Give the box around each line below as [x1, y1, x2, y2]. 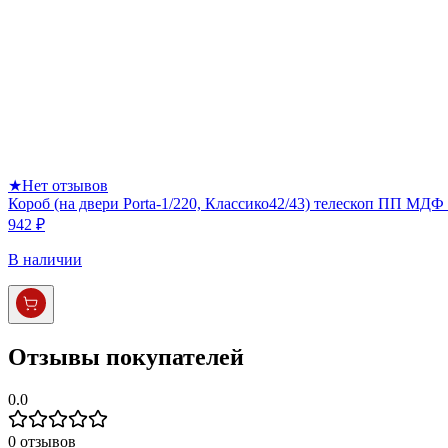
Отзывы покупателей [8, 344, 244, 371]
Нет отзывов [22, 177, 108, 195]
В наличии [8, 251, 82, 269]
